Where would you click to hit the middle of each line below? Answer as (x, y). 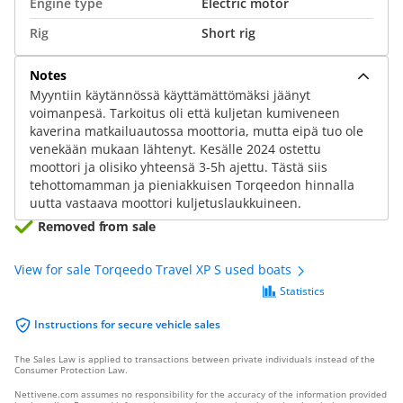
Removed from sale (97, 226)
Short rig (228, 33)
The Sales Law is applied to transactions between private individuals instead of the (195, 359)
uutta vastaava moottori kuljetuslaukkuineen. (166, 203)
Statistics (302, 291)
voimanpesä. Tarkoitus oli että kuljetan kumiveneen (185, 113)
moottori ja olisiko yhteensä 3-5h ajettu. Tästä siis (179, 167)
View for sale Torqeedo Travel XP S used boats (155, 269)
